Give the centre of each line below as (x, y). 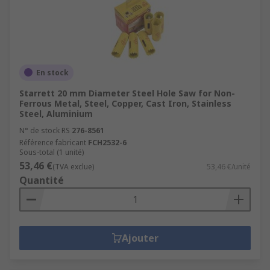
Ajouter (140, 238)
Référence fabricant (53, 142)
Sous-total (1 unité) (52, 152)
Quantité (42, 180)
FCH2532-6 (107, 142)
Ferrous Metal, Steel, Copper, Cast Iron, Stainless (125, 103)
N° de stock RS (45, 130)
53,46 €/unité (229, 166)
